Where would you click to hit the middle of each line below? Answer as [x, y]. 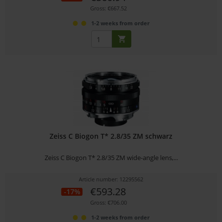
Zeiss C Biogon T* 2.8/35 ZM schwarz [111, 136]
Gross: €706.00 [108, 203]
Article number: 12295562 [111, 179]
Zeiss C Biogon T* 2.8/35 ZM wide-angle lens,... [111, 158]
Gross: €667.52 [108, 8]
